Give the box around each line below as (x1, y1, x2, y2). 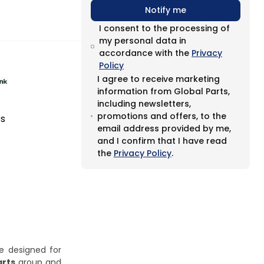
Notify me (145, 4, 186, 16)
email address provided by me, (97, 123, 231, 134)
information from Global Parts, (97, 85, 230, 97)
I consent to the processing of (99, 22, 230, 34)
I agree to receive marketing (97, 73, 220, 85)
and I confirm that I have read (97, 135, 227, 147)
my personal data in (99, 35, 187, 47)
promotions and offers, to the (97, 110, 226, 122)
